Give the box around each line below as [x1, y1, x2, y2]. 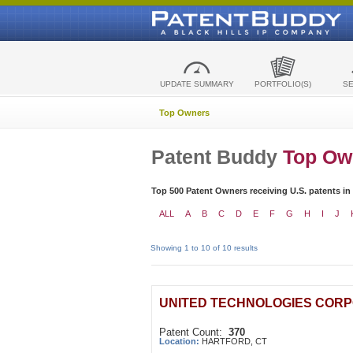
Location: [159, 336, 202, 346]
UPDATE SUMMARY [159, 80, 234, 88]
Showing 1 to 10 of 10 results [150, 243, 258, 252]
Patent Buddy [151, 146, 283, 168]
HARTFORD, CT [202, 336, 267, 346]
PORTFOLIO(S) [254, 80, 311, 88]
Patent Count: [159, 326, 229, 338]
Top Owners [159, 108, 210, 117]
